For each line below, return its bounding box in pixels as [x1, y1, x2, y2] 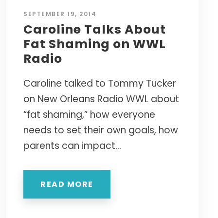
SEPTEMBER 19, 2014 [23, 10, 97, 18]
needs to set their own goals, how [23, 124, 179, 137]
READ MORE [40, 179, 93, 190]
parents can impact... [23, 139, 122, 153]
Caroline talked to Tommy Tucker [23, 77, 177, 91]
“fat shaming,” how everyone [23, 108, 156, 122]
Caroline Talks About [23, 21, 166, 38]
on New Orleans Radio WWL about [23, 92, 180, 106]
